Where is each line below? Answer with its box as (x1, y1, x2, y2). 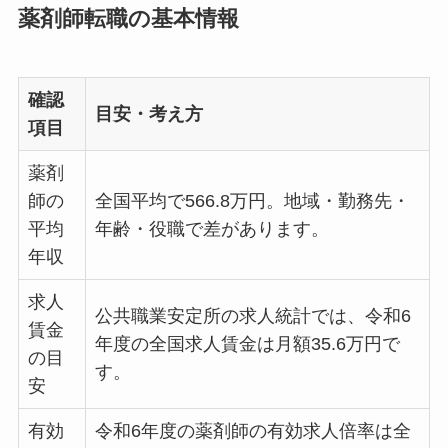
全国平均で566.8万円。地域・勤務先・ (94, 190, 410, 211)
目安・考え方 (94, 103, 203, 124)
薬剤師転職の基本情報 (17, 6, 239, 31)
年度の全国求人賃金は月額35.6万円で (94, 333, 400, 354)
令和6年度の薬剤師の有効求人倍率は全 (94, 420, 411, 441)
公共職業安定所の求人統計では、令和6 (94, 305, 411, 326)
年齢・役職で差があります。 (94, 218, 329, 239)
